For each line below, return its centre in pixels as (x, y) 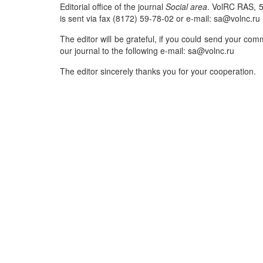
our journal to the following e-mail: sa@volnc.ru (147, 50)
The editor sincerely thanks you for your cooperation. (158, 71)
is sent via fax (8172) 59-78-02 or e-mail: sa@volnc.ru (160, 18)
